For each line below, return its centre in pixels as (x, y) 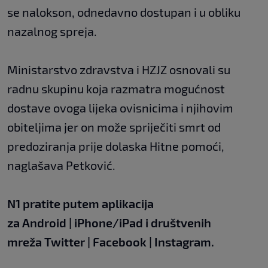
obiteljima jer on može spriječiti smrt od (114, 127)
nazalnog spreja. (52, 31)
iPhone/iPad (109, 223)
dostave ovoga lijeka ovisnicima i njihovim (120, 108)
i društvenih (177, 223)
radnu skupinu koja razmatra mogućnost (116, 89)
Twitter (66, 242)
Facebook (120, 242)
